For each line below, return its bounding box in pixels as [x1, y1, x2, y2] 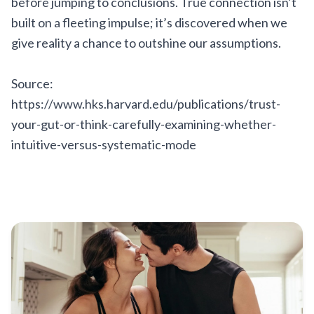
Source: [11, 76, 53, 91]
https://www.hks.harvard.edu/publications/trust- [11, 96, 280, 111]
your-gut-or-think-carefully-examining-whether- [11, 116, 276, 132]
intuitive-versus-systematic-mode [11, 137, 196, 152]
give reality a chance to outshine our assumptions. [11, 35, 281, 50]
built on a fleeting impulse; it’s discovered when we [11, 15, 287, 30]
